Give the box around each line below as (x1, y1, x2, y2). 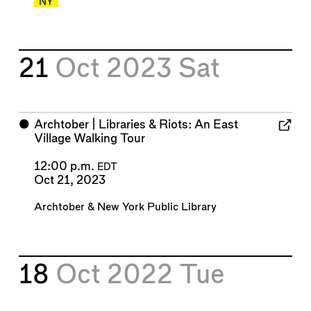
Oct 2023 (55, 56, 179, 83)
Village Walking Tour (33, 132, 145, 144)
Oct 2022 (56, 262, 180, 288)
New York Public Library (96, 201, 217, 212)
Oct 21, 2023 (33, 174, 106, 187)
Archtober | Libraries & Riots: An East (33, 118, 238, 131)
